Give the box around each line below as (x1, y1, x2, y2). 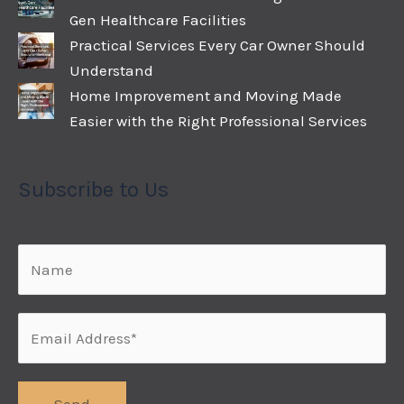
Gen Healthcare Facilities (69, 11, 246, 30)
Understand (69, 61, 153, 80)
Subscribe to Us (18, 176, 169, 202)
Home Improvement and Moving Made (69, 87, 342, 106)
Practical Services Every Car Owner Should (69, 36, 365, 55)
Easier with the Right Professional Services (69, 112, 367, 131)
